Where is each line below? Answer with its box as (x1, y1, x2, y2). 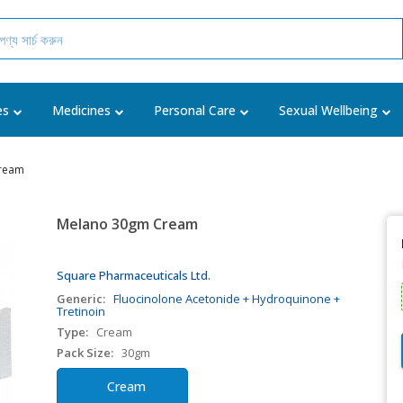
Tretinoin (57, 303, 106, 319)
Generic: (57, 291, 106, 307)
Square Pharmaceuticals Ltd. (57, 267, 211, 283)
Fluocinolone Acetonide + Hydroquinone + (113, 291, 341, 307)
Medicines (52, 102, 111, 119)
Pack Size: (57, 345, 114, 361)
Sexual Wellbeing (279, 102, 378, 119)
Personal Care (154, 102, 236, 119)
